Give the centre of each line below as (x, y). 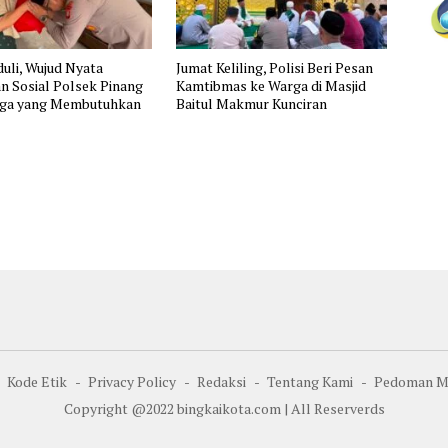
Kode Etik (37, 381)
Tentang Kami (310, 381)
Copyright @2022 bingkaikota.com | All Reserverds (224, 408)
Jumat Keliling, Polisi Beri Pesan (274, 67)
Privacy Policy (132, 381)
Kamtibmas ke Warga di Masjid (270, 85)
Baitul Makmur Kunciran (251, 103)
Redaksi (221, 381)
